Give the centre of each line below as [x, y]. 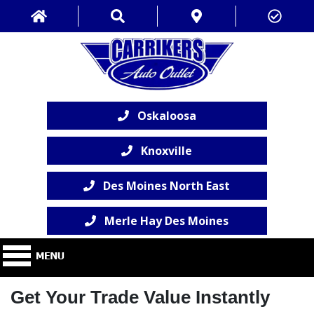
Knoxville [163, 151]
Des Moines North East [163, 186]
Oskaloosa [162, 116]
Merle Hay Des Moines [163, 221]
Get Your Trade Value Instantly [140, 298]
